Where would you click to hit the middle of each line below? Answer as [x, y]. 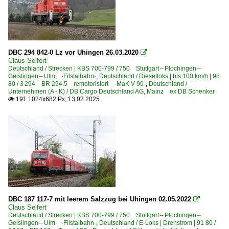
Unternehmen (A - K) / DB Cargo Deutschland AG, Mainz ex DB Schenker [111, 92]
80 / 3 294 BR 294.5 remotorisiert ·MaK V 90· [77, 84]
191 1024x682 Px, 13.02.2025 [57, 99]
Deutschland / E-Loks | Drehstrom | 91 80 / [157, 223]
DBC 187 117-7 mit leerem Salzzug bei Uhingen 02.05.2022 [100, 199]
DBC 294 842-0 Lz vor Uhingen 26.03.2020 [73, 53]
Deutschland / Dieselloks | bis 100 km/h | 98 [159, 76]
